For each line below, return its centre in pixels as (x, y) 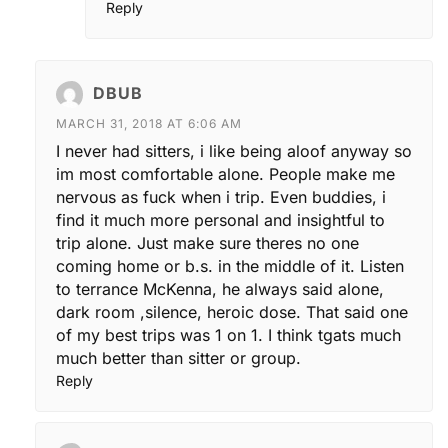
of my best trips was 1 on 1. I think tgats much (228, 334)
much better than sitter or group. (178, 357)
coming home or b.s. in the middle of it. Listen (230, 265)
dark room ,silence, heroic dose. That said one (232, 311)
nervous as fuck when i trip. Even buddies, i (221, 196)
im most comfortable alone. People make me (225, 173)
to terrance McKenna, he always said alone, (220, 288)
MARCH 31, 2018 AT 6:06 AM (149, 123)
